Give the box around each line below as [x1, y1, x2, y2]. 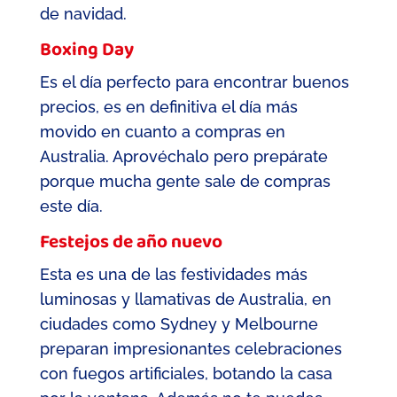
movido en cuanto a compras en [39, 121, 285, 141]
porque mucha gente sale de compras [39, 171, 331, 191]
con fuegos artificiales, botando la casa [39, 363, 332, 383]
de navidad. [39, 4, 127, 23]
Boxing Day [39, 32, 134, 70]
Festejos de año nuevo [39, 224, 222, 262]
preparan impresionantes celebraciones [39, 339, 342, 358]
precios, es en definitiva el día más [39, 97, 298, 116]
